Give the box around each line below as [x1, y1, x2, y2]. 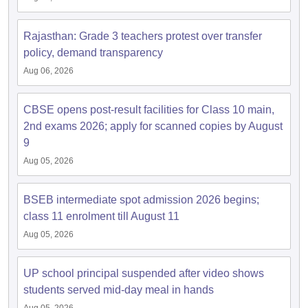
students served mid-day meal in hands [23, 284, 214, 296]
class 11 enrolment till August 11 [23, 210, 179, 222]
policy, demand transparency [23, 47, 163, 58]
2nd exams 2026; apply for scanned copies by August [23, 120, 283, 132]
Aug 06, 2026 [23, 66, 74, 76]
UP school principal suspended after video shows [23, 267, 264, 279]
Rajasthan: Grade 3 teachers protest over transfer [23, 30, 262, 42]
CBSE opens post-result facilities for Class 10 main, [23, 104, 274, 115]
